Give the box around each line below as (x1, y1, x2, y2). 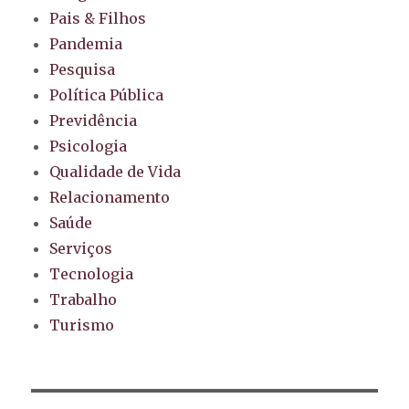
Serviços (49, 239, 113, 258)
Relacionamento (49, 188, 171, 207)
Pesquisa (49, 60, 116, 79)
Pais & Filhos (49, 9, 147, 28)
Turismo (49, 316, 115, 335)
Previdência (49, 111, 138, 131)
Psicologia (49, 137, 128, 156)
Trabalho (49, 290, 118, 309)
